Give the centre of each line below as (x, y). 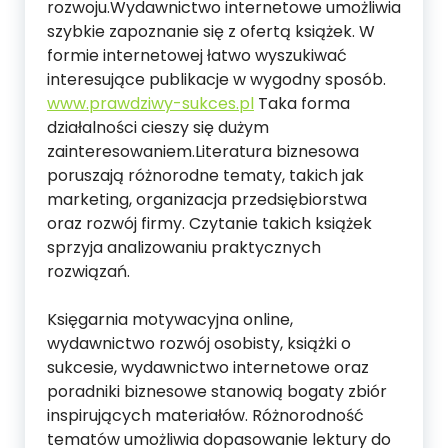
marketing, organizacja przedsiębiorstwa (207, 199)
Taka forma (302, 103)
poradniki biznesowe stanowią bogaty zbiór (217, 391)
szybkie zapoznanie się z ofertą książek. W (211, 31)
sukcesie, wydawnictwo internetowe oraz (208, 367)
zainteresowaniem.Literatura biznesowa (203, 151)
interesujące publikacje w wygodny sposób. (216, 79)
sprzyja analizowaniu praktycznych (184, 247)
